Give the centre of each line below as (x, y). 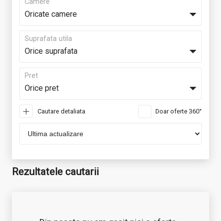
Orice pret (42, 88)
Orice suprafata (51, 51)
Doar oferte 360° (179, 111)
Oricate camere (51, 14)
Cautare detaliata (61, 111)
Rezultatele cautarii (55, 172)
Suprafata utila (48, 39)
